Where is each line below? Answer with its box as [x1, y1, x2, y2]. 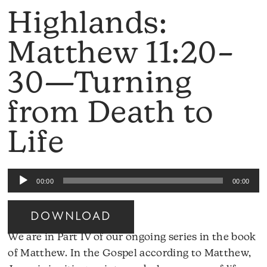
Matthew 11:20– [8, 39, 235, 70]
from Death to [8, 99, 214, 130]
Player [7, 187, 38, 197]
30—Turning [8, 69, 193, 100]
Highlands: [8, 10, 168, 41]
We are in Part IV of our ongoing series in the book [8, 232, 256, 243]
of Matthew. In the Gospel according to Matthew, [8, 248, 252, 259]
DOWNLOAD [30, 210, 111, 223]
